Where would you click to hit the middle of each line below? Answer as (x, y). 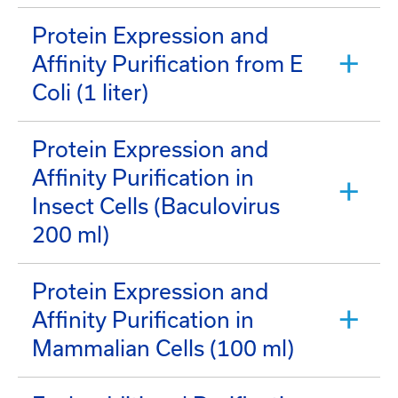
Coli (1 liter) (90, 92)
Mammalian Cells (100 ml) (163, 348)
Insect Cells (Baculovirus (156, 206)
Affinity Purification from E (167, 64)
